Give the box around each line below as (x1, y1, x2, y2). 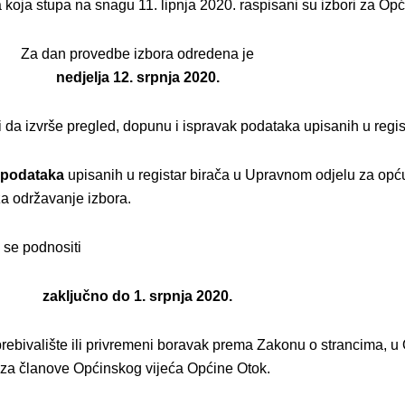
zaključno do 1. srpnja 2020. (42, 287, 232, 304)
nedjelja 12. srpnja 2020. (55, 69, 220, 85)
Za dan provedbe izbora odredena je (21, 45, 254, 61)
